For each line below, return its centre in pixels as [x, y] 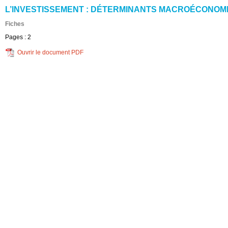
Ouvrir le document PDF [50, 52]
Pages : [16, 37]
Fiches [15, 24]
